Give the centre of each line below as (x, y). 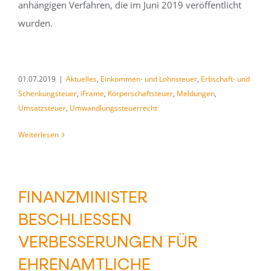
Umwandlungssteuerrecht (113, 108)
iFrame (92, 93)
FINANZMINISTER (83, 196)
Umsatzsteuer (42, 108)
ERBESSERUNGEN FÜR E (108, 241)
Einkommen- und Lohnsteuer (149, 79)
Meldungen (196, 93)
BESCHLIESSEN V (75, 219)
